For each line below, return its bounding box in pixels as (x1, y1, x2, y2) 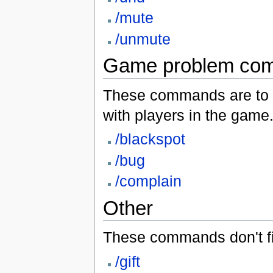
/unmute (115, 30, 171, 48)
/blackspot (115, 130, 185, 148)
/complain (115, 172, 182, 190)
